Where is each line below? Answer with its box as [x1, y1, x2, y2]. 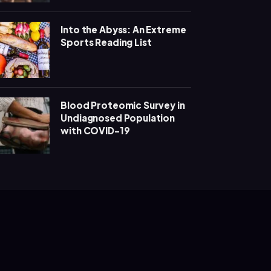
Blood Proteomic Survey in [60, 99, 185, 111]
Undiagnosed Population [60, 111, 175, 123]
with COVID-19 [60, 124, 130, 136]
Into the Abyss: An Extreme [60, 23, 186, 35]
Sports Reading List [60, 36, 152, 48]
